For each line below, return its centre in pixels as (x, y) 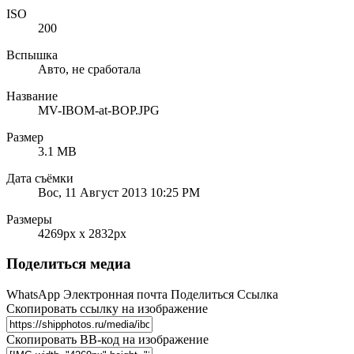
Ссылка (258, 295)
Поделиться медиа (69, 264)
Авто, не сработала (89, 69)
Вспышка (32, 55)
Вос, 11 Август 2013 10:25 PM (119, 192)
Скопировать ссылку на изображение (107, 309)
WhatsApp (33, 295)
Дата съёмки (40, 178)
